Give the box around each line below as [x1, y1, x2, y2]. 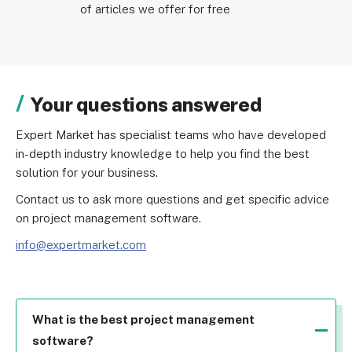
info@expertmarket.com [16, 238, 146, 252]
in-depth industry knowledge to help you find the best [16, 147, 310, 161]
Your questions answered [30, 93, 262, 117]
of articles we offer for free [79, 2, 230, 16]
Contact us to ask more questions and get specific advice [16, 192, 329, 207]
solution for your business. [16, 166, 158, 180]
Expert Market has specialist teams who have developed [16, 128, 326, 142]
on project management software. [16, 211, 201, 225]
